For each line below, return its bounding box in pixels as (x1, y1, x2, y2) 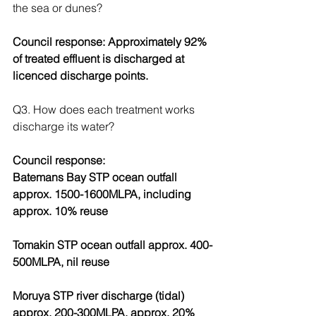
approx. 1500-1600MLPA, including (13, 187, 194, 201)
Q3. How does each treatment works (13, 102, 197, 116)
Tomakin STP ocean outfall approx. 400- (13, 238, 212, 252)
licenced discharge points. (13, 68, 148, 83)
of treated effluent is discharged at (13, 51, 187, 66)
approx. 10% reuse (13, 204, 108, 218)
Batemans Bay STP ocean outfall (13, 170, 180, 184)
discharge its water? (13, 119, 114, 133)
